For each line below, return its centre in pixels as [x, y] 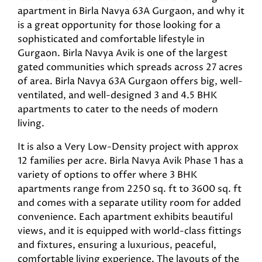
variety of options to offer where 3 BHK [107, 175]
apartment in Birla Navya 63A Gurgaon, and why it [131, 11]
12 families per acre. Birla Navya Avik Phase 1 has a [130, 161]
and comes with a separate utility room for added [129, 203]
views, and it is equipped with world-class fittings [130, 231]
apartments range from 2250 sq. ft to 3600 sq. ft [130, 189]
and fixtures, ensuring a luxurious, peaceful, [117, 245]
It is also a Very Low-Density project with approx [128, 147]
